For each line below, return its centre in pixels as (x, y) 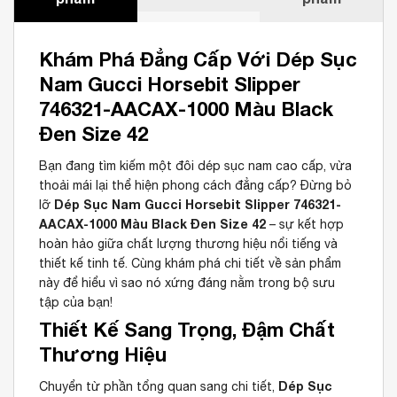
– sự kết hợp (305, 224)
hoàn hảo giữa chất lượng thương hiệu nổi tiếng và (188, 243)
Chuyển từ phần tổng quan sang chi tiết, (159, 386)
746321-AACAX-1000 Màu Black (186, 109)
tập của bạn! (76, 302)
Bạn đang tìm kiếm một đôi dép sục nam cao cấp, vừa (195, 165)
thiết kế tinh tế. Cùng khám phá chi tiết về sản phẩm (190, 263)
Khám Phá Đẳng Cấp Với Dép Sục (198, 59)
